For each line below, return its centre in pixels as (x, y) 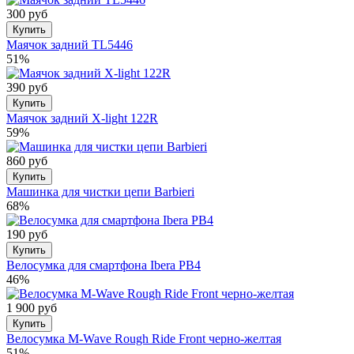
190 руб (27, 234)
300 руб (27, 13)
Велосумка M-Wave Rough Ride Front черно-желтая (144, 338)
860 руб (27, 160)
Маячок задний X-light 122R (82, 118)
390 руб (27, 87)
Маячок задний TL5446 (70, 44)
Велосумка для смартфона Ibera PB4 (104, 265)
